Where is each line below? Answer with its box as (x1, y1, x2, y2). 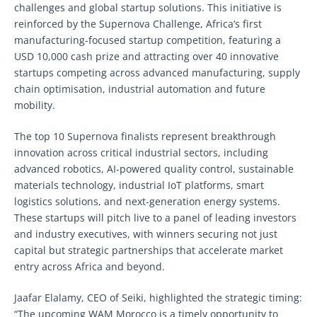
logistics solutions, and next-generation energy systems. (14, 194, 280, 208)
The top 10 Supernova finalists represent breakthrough (14, 129, 276, 143)
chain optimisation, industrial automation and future (14, 81, 265, 96)
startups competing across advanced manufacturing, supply (14, 65, 300, 79)
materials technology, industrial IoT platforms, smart (14, 178, 264, 192)
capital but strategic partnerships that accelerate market (14, 243, 283, 257)
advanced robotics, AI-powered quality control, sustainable (14, 161, 294, 175)
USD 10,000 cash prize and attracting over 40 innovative (14, 49, 279, 63)
